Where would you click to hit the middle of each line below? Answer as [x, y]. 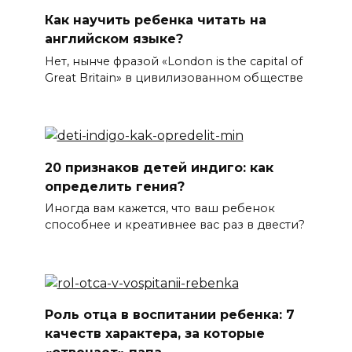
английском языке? [114, 38]
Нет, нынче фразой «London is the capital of [173, 61]
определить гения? [114, 186]
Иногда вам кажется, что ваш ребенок [159, 209]
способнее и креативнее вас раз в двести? [174, 225]
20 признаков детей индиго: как [159, 167]
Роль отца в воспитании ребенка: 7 [169, 315]
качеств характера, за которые [154, 334]
